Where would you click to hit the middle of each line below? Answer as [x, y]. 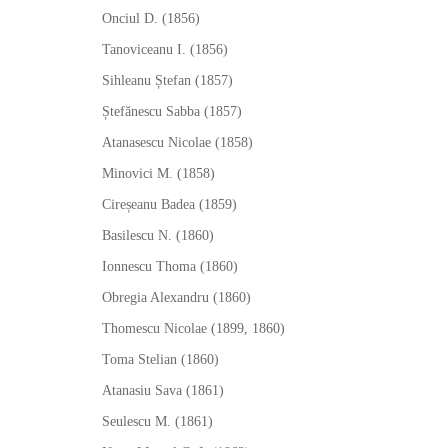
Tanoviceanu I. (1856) [165, 49]
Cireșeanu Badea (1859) [169, 204]
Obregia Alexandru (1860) [176, 297]
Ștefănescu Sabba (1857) [172, 111]
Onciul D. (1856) [151, 18]
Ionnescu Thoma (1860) [170, 266]
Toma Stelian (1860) [160, 359]
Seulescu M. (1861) [157, 421]
